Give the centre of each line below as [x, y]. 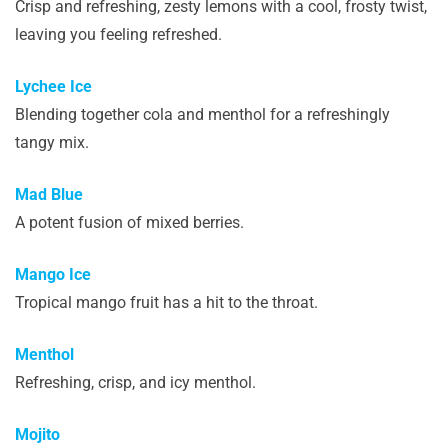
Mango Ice [53, 274]
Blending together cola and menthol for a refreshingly [202, 114]
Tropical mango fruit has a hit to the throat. [166, 302]
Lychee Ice [53, 86]
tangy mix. [52, 142]
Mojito [37, 434]
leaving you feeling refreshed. [118, 34]
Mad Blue [49, 194]
